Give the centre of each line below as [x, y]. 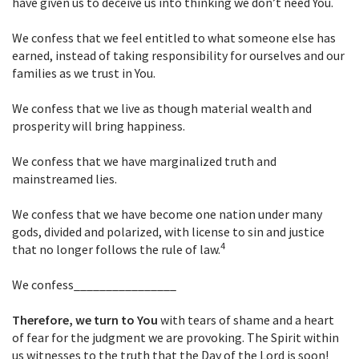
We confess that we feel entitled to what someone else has [174, 38]
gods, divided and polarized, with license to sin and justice [168, 232]
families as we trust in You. [84, 73]
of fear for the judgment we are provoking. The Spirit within [175, 338]
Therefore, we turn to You [85, 320]
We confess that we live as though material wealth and [162, 109]
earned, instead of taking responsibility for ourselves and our [178, 56]
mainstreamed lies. [65, 179]
